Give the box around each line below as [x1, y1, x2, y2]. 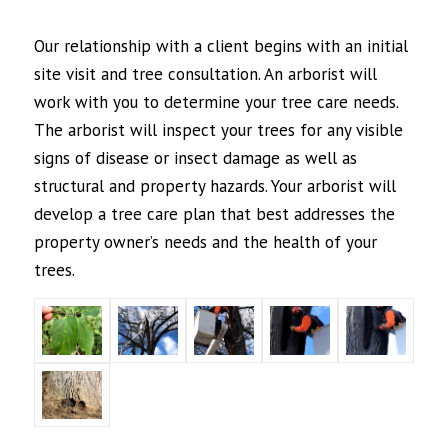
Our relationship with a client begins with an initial [33, 34, 408, 57]
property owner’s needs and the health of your [33, 230, 377, 253]
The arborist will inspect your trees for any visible [33, 118, 403, 141]
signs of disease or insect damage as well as [33, 146, 357, 169]
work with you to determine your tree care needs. [33, 90, 398, 113]
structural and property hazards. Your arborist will [33, 174, 396, 197]
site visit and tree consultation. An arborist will [33, 62, 377, 85]
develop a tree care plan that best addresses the [33, 202, 395, 225]
